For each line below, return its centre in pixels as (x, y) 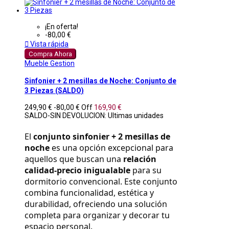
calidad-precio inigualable (77, 170)
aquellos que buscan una (74, 159)
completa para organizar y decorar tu (97, 215)
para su (146, 170)
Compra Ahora (50, 54)
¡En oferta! (62, 26)
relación (140, 159)
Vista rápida (49, 44)
